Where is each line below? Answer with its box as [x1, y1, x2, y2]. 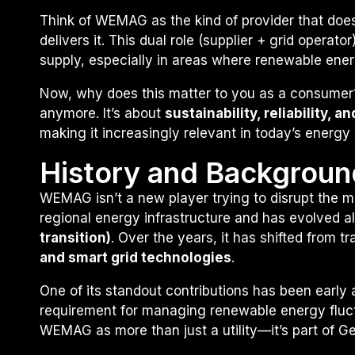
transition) [40, 229, 111, 246]
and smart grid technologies [40, 249, 231, 265]
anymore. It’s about [40, 105, 165, 121]
